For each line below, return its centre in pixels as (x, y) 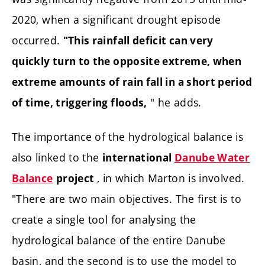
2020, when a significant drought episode (117, 20)
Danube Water (212, 157)
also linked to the (57, 157)
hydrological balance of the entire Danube (119, 240)
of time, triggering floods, (80, 103)
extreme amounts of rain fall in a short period (132, 82)
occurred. (38, 41)
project (76, 178)
